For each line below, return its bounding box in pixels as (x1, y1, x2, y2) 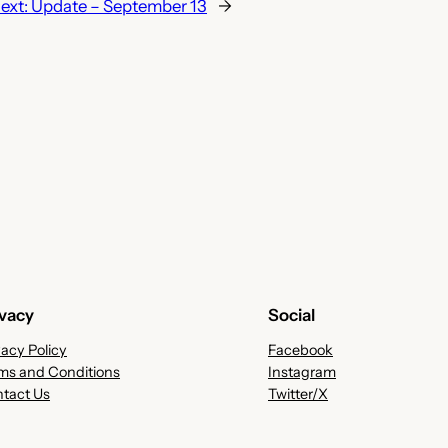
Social (268, 304, 315, 325)
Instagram (268, 362, 336, 381)
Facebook (268, 340, 333, 359)
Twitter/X (268, 384, 328, 403)
